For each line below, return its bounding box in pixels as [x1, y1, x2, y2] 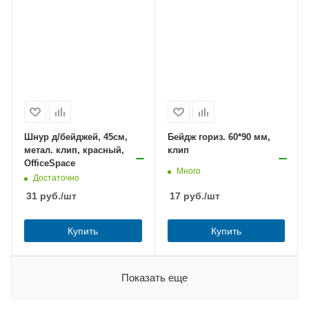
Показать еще [121, 272, 188, 284]
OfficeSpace [24, 158, 75, 169]
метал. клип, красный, [24, 145, 124, 156]
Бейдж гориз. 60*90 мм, [167, 132, 270, 143]
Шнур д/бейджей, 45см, [24, 132, 128, 143]
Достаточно [33, 172, 79, 183]
